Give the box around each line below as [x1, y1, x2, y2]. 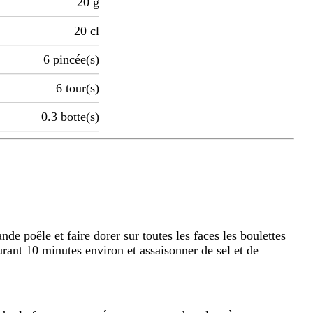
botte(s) [61, 110, 99, 124]
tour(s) [66, 81, 99, 96]
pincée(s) [53, 52, 99, 67]
